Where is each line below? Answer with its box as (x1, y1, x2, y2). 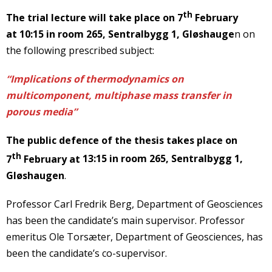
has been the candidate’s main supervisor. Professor (6, 213, 245, 227)
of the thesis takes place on (101, 134, 237, 148)
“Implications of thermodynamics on (6, 72, 184, 86)
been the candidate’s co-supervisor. (6, 246, 167, 260)
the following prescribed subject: (6, 44, 154, 58)
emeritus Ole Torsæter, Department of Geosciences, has (6, 229, 263, 243)
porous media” (6, 105, 77, 119)
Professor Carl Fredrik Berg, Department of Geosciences (6, 197, 263, 211)
